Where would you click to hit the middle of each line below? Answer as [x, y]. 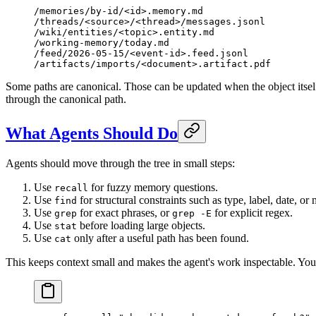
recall [71, 188]
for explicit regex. [252, 212]
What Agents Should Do [92, 133]
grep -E [192, 213]
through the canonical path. [66, 99]
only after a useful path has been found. [160, 238]
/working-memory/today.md [102, 42]
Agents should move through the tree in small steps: [120, 163]
